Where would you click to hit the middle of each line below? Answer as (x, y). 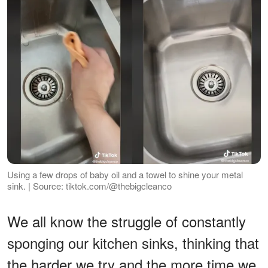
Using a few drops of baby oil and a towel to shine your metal (125, 175)
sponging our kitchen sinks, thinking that (133, 243)
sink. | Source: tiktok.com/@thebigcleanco (89, 186)
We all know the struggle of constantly (127, 221)
